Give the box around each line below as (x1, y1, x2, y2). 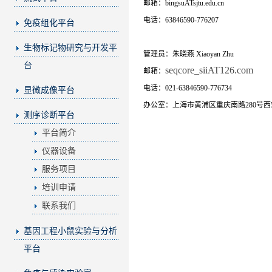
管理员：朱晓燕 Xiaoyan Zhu (143, 50, 234, 58)
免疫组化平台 (24, 18, 75, 27)
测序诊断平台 (24, 110, 75, 120)
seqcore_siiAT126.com (165, 65, 253, 75)
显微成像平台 (24, 86, 75, 95)
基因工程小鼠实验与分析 (24, 226, 117, 236)
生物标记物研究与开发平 (24, 43, 117, 52)
